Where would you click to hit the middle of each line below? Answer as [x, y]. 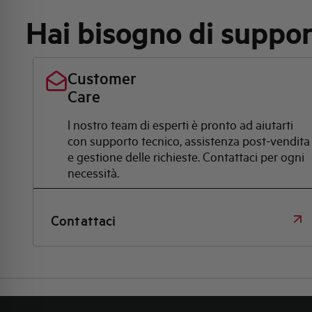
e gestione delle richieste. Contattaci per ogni [186, 156]
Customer [102, 78]
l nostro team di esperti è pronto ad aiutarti [180, 124]
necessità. [93, 172]
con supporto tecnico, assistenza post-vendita [188, 140]
